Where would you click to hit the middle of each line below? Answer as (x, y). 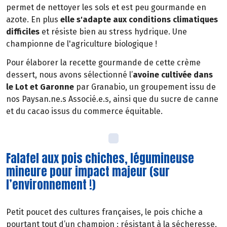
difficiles (24, 31)
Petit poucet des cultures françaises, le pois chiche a (104, 212)
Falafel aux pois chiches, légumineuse (100, 159)
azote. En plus (33, 19)
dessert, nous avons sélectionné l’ (69, 74)
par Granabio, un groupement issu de (146, 87)
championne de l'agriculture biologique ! (82, 44)
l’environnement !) (51, 185)
